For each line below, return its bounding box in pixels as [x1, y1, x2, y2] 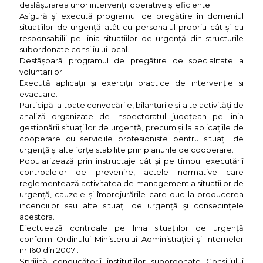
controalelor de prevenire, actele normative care [19, 167, 244, 177]
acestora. [19, 212, 55, 222]
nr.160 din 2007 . [19, 245, 79, 255]
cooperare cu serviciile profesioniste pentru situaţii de [19, 134, 244, 144]
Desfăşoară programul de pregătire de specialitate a [19, 56, 244, 66]
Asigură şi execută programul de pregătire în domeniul [19, 11, 244, 21]
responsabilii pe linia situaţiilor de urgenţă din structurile [19, 33, 244, 43]
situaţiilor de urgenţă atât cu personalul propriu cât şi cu [19, 22, 244, 32]
